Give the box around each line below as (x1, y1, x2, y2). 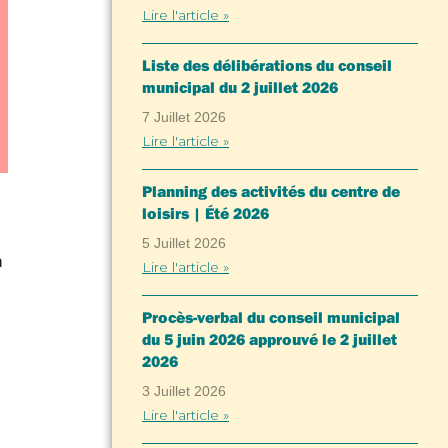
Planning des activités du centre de (142, 181, 400, 201)
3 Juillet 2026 (142, 383, 226, 399)
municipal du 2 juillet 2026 (142, 77, 338, 97)
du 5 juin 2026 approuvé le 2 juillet (142, 329, 397, 349)
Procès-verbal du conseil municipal (142, 307, 400, 327)
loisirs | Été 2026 (142, 203, 269, 223)
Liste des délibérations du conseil (142, 55, 392, 75)
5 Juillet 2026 (142, 235, 226, 251)
